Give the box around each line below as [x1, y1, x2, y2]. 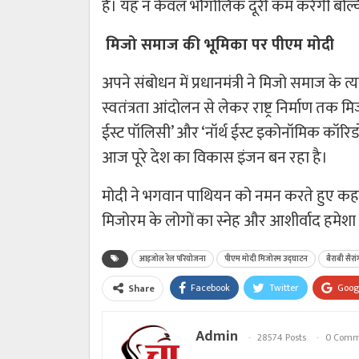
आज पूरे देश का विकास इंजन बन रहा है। [102, 143, 328, 171]
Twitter [269, 279, 299, 296]
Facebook [191, 279, 230, 296]
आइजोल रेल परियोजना [139, 252, 206, 265]
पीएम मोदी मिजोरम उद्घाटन [224, 252, 308, 265]
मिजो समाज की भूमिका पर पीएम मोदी [102, 30, 334, 58]
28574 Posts [257, 329, 306, 345]
